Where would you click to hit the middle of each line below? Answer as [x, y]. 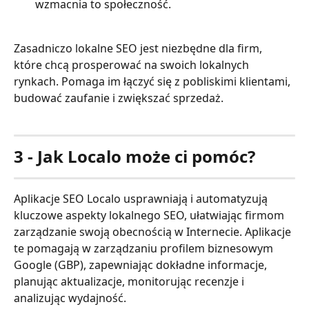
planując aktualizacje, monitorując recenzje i [130, 281]
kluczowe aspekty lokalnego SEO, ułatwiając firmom [150, 215]
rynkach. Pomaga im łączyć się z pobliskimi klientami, [153, 82]
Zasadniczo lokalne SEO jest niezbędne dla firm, [139, 49]
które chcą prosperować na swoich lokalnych [133, 65]
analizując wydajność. [70, 298]
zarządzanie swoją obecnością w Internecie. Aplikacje [154, 231]
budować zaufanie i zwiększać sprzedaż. [119, 98]
